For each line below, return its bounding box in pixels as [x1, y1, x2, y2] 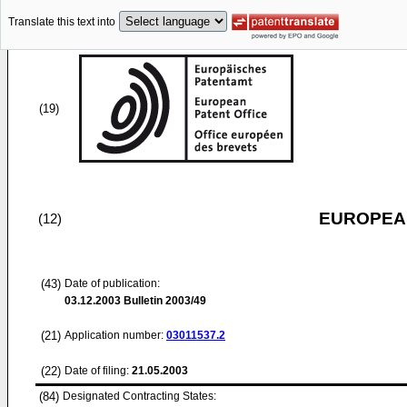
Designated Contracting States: [63, 390, 216, 402]
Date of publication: [65, 277, 160, 290]
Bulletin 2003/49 [121, 294, 206, 307]
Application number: [65, 329, 166, 342]
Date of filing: [65, 364, 129, 377]
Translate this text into [8, 15, 115, 29]
